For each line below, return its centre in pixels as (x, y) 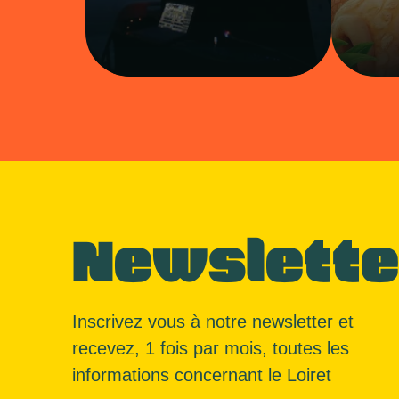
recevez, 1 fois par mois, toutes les (211, 348)
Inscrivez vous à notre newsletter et (213, 322)
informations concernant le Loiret (202, 375)
